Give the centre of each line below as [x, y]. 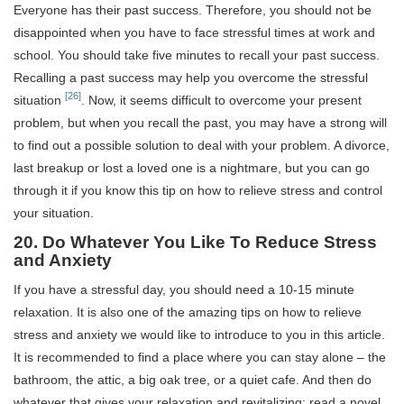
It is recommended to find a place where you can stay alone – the [200, 357]
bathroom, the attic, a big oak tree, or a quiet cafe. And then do [193, 379]
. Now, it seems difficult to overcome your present [221, 100]
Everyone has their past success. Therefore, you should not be [193, 9]
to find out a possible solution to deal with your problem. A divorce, [202, 145]
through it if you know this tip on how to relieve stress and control [198, 190]
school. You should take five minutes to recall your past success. [197, 55]
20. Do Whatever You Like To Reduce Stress [195, 242]
